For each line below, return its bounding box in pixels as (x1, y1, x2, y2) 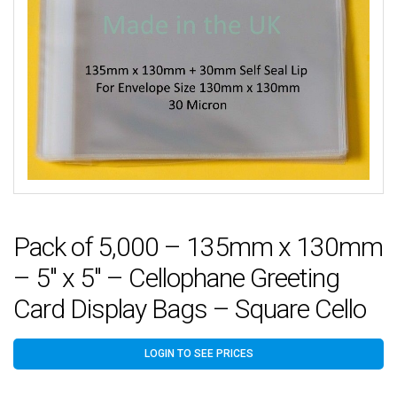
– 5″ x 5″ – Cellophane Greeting (13, 261, 339, 293)
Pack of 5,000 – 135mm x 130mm (13, 230, 383, 262)
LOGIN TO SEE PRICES (144, 346, 253, 360)
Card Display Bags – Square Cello (13, 292, 366, 324)
